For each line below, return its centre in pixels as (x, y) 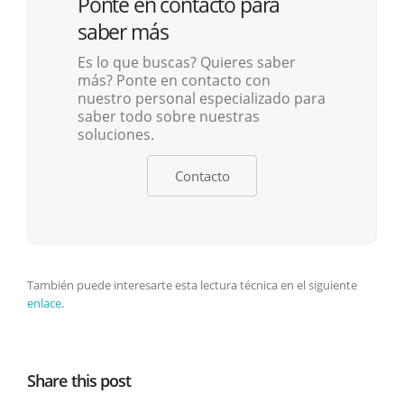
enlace (44, 303)
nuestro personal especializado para (202, 99)
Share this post (79, 381)
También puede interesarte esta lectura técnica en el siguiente (192, 285)
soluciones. (116, 135)
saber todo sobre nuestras (169, 117)
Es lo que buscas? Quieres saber (187, 63)
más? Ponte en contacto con (174, 81)
